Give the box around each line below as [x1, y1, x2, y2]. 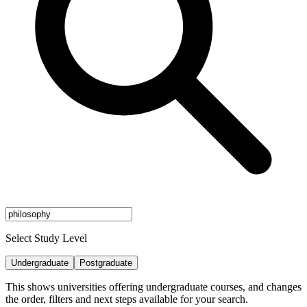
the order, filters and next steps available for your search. [5, 293, 248, 305]
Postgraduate [79, 257, 132, 268]
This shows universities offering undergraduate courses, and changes [5, 280, 302, 293]
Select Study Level [5, 232, 87, 244]
